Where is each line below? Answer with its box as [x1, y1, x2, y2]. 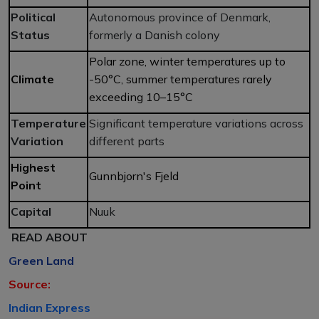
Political [11, 9, 56, 24]
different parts [89, 133, 164, 148]
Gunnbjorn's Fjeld [89, 168, 179, 183]
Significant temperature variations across [89, 115, 303, 130]
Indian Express [9, 300, 90, 315]
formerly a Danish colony [89, 27, 220, 42]
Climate [11, 71, 54, 86]
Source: [9, 276, 51, 291]
